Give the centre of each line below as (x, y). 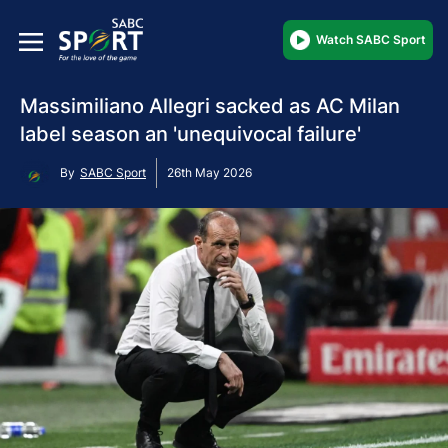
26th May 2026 (209, 172)
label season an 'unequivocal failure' (190, 133)
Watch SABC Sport (371, 39)
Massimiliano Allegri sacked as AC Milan (210, 105)
